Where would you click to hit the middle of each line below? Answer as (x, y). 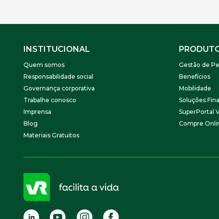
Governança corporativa (59, 88)
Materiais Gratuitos (51, 135)
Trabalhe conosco (50, 100)
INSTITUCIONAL (57, 49)
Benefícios (195, 77)
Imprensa (37, 112)
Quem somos (44, 65)
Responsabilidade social (58, 77)
